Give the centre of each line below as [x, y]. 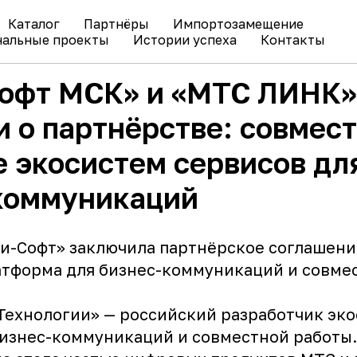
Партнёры [116, 24]
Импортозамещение [238, 24]
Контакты [292, 40]
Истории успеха [184, 40]
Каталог [33, 24]
